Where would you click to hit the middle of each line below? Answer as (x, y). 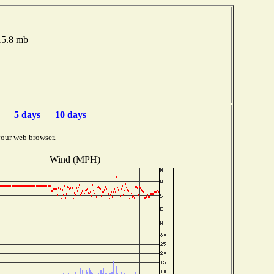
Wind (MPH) (75, 159)
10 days (70, 115)
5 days (27, 115)
